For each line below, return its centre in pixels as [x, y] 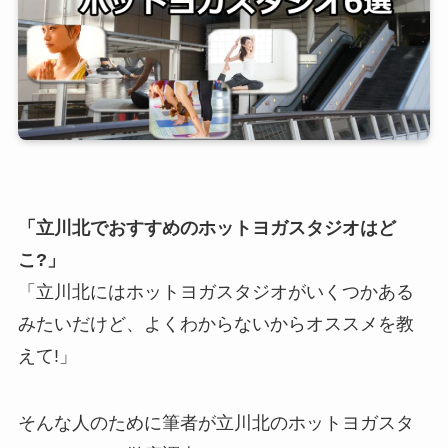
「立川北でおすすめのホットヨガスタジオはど [206, 227]
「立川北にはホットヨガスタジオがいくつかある [215, 291]
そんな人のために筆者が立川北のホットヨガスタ [215, 423]
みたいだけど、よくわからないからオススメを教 [215, 323]
